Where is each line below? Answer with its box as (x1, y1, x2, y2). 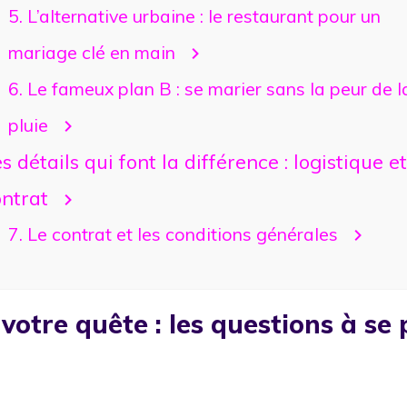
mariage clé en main (7, 40, 175, 64)
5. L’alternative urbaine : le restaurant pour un (7, 4, 381, 27)
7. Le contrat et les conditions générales (7, 222, 338, 245)
